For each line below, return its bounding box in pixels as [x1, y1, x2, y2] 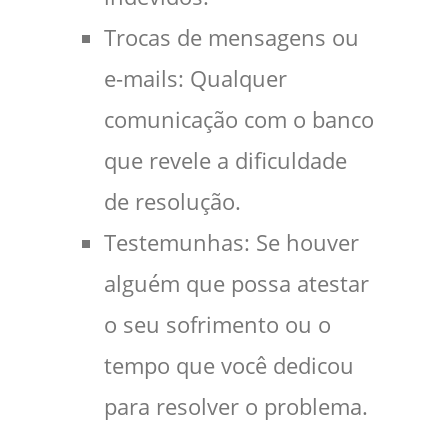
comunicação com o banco [104, 105, 374, 135]
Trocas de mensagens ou [104, 23, 359, 53]
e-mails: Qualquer [104, 64, 287, 94]
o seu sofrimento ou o [104, 310, 331, 340]
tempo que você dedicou [104, 351, 354, 381]
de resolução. [104, 187, 241, 217]
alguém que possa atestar [104, 269, 369, 299]
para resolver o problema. [104, 392, 368, 422]
